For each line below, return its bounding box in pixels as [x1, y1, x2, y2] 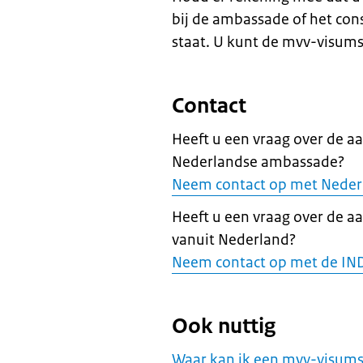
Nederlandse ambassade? [172, 152, 344, 172]
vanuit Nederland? [172, 230, 296, 250]
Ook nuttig [172, 312, 275, 340]
